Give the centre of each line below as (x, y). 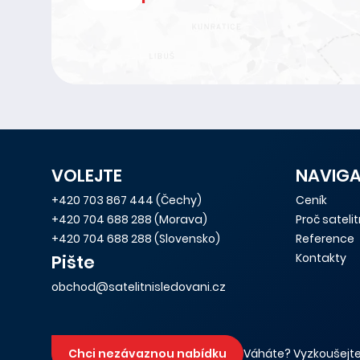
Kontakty (321, 258)
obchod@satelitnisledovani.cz (139, 287)
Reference (325, 239)
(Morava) (180, 219)
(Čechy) (178, 200)
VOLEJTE (87, 176)
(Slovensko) (186, 239)
